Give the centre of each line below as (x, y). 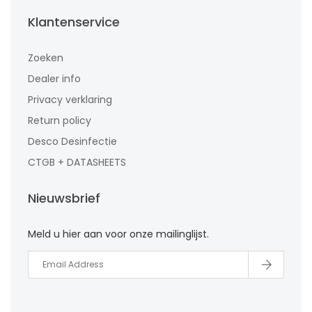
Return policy (60, 120)
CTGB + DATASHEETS (77, 162)
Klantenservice (74, 22)
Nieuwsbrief (64, 198)
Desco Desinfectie (72, 141)
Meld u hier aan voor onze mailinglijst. (118, 234)
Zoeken (46, 57)
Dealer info (54, 78)
